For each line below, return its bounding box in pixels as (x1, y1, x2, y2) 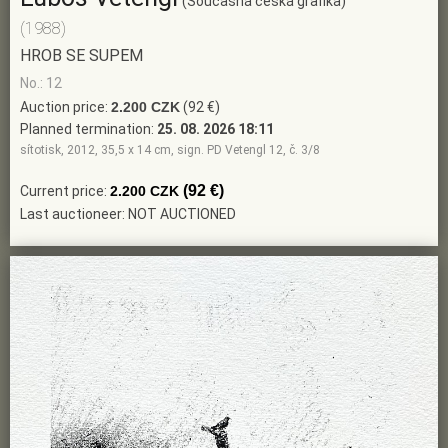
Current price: (20, 183, 110, 200)
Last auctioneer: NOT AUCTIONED (20, 206, 236, 223)
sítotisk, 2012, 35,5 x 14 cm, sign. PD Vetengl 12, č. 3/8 (20, 143, 320, 158)
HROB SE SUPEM (20, 46, 143, 66)
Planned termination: (20, 121, 157, 138)
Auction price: (20, 99, 111, 116)
